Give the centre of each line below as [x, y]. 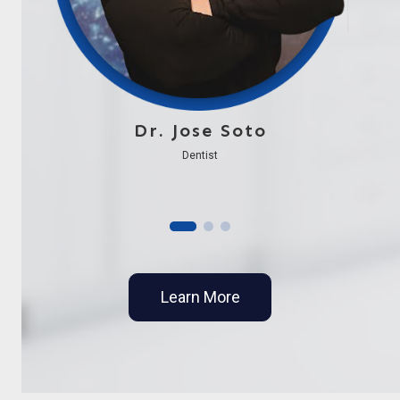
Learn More [200, 296]
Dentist [200, 155]
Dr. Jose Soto [200, 130]
